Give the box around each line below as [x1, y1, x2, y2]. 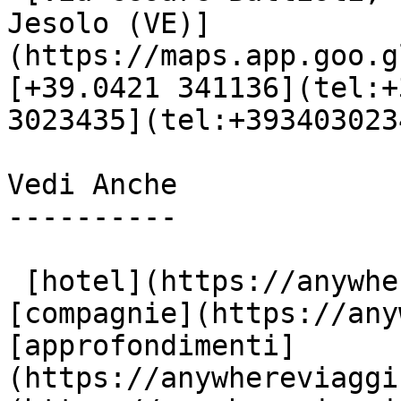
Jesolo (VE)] [7, 7, 211, 39]
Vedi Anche [7, 168, 177, 200]
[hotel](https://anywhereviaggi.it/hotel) [7, 265, 24, 297]
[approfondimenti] [7, 329, 296, 362]
